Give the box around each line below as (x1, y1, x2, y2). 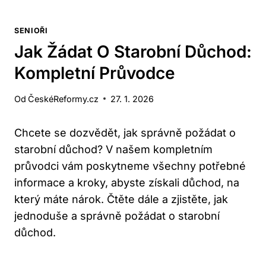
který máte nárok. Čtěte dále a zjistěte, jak (14, 192, 228, 205)
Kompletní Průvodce (14, 62, 175, 83)
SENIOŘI (14, 26, 48, 36)
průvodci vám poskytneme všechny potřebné (14, 159, 246, 172)
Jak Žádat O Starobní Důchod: (14, 41, 252, 62)
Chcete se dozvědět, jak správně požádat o (14, 126, 236, 139)
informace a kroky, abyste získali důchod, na (14, 176, 239, 189)
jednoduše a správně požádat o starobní (14, 209, 220, 222)
